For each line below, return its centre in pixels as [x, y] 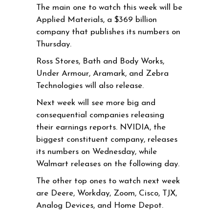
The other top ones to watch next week [108, 181]
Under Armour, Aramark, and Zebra [102, 73]
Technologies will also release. [91, 86]
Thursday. [54, 44]
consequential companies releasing [100, 115]
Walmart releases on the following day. [108, 164]
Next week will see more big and [96, 103]
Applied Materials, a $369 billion [97, 20]
